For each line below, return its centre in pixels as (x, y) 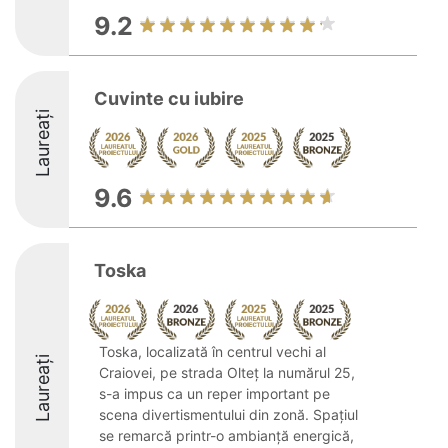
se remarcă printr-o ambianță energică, (226, 435)
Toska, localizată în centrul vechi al (212, 351)
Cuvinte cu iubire (169, 98)
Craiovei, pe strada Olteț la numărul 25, (227, 372)
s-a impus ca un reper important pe (214, 393)
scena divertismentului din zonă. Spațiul (228, 414)
